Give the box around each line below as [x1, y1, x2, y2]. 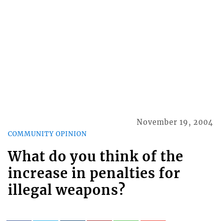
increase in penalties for [7, 164, 181, 182]
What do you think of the [7, 147, 184, 165]
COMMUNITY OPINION [7, 129, 87, 138]
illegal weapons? [7, 181, 126, 198]
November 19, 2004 [137, 118, 214, 127]
